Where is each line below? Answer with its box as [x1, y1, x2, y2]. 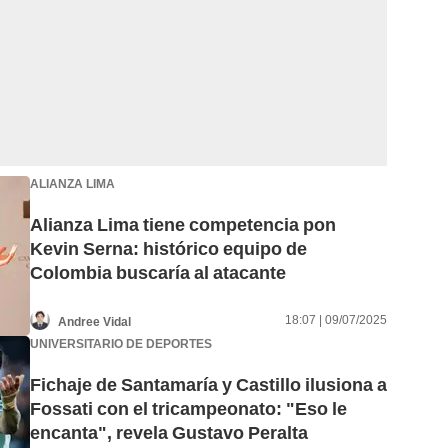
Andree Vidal [58, 314, 131, 329]
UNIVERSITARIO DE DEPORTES [30, 336, 212, 351]
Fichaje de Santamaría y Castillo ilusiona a [30, 374, 387, 396]
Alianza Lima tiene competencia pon [30, 214, 336, 236]
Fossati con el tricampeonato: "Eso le [30, 398, 347, 420]
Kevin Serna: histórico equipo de [30, 238, 307, 260]
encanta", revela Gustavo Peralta [30, 422, 308, 444]
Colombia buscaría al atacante [30, 262, 286, 284]
